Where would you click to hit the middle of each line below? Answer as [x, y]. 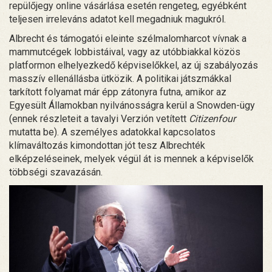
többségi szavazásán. [56, 172]
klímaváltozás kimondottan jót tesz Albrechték [107, 145]
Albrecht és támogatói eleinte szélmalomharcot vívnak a [128, 38]
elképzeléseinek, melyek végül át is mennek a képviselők [131, 158]
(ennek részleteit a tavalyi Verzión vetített [99, 118]
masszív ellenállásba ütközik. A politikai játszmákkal [120, 78]
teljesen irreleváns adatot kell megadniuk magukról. [117, 19]
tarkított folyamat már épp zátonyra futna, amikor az [118, 92]
